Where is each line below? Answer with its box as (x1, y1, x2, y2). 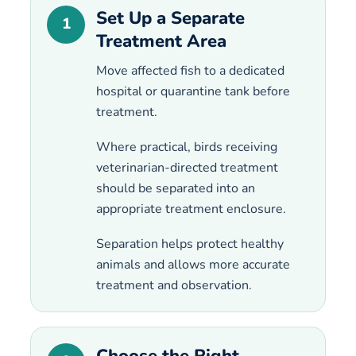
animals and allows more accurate (96, 255, 290, 273)
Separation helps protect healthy (96, 234, 284, 253)
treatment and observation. (96, 276, 252, 294)
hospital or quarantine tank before (96, 82, 290, 100)
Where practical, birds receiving (96, 137, 277, 156)
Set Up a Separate (96, 6, 245, 30)
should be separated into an (96, 179, 255, 197)
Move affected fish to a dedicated (96, 61, 284, 79)
